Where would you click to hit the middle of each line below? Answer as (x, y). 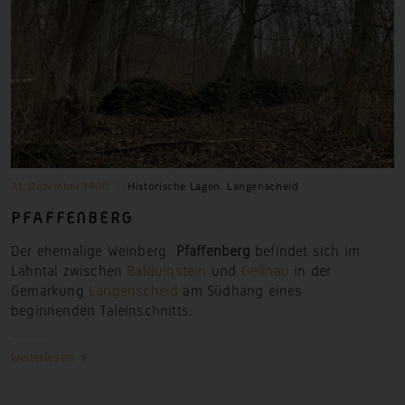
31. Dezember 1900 (60, 184)
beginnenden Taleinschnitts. (102, 310)
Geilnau (265, 270)
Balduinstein (167, 270)
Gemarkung (50, 290)
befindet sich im (305, 250)
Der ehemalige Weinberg (94, 250)
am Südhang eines (240, 290)
